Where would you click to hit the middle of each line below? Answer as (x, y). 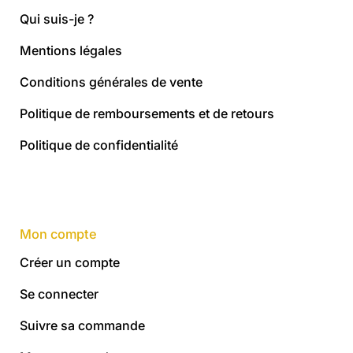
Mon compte (58, 234)
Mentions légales (71, 50)
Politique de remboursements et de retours (147, 113)
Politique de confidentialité (99, 145)
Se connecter (59, 294)
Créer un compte (70, 262)
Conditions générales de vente (111, 82)
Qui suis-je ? (57, 19)
